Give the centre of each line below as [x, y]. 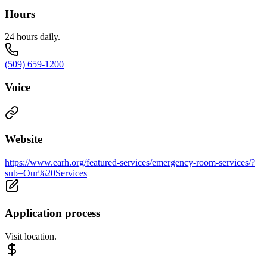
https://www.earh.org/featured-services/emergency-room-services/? [130, 163]
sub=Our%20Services [46, 173]
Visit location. [31, 236]
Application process [52, 213]
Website [24, 139]
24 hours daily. [32, 37]
